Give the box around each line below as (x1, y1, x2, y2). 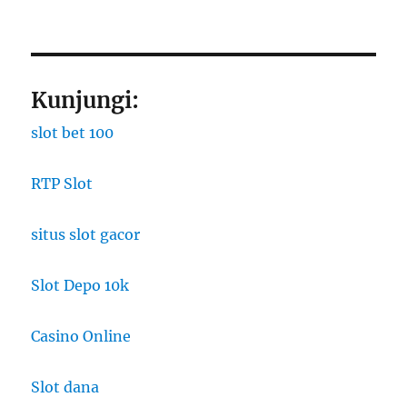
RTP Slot (31, 174, 94, 193)
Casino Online (31, 326, 132, 345)
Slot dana (31, 377, 100, 396)
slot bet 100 (31, 123, 114, 142)
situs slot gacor (31, 224, 141, 243)
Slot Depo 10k (31, 275, 130, 294)
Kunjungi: (31, 85, 140, 114)
